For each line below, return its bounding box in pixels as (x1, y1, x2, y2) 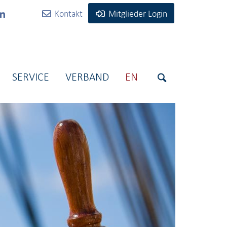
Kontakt (55, 8, 83, 19)
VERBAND (65, 70, 109, 84)
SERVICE (12, 70, 50, 84)
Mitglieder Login (108, 8, 167, 19)
